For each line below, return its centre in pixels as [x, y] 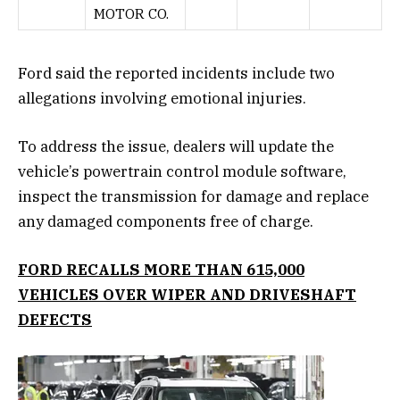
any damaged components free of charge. [166, 221]
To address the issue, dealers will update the [176, 146]
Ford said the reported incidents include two [176, 73]
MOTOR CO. [131, 13]
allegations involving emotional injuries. [162, 98]
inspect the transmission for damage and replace [193, 196]
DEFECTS [55, 319]
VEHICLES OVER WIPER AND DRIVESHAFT [187, 294]
